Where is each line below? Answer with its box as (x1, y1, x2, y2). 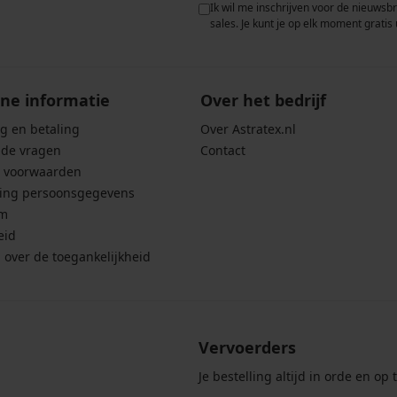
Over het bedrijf (199, 90, 326, 112)
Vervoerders (198, 337, 296, 359)
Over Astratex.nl (199, 121, 296, 138)
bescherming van (88, 16, 173, 32)
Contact (199, 142, 245, 160)
